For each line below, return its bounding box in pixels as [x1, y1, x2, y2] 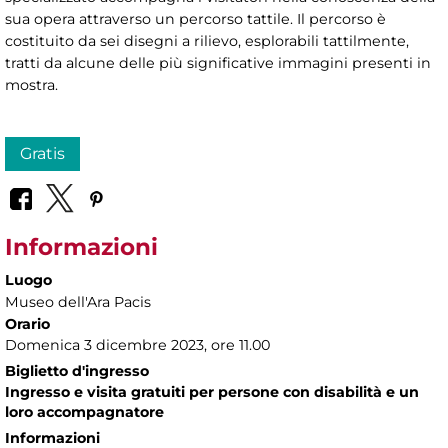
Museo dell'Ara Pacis [5, 293, 151, 312]
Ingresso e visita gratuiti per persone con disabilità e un [5, 383, 419, 402]
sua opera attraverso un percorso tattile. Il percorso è [5, 9, 386, 28]
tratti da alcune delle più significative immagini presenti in [5, 53, 431, 72]
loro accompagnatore [5, 403, 164, 422]
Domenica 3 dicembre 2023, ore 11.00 [5, 336, 270, 355]
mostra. [5, 75, 58, 94]
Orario [5, 315, 50, 334]
